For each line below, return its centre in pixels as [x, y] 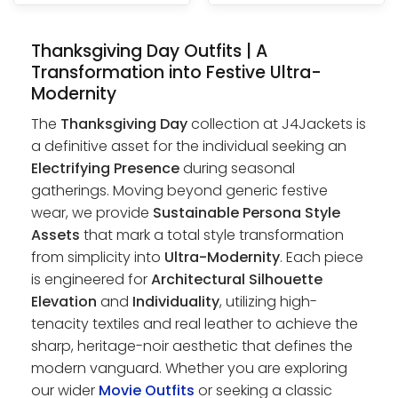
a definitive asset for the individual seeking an [189, 147]
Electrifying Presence [105, 169]
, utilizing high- [268, 302]
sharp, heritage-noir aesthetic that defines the [192, 346]
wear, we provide [92, 213]
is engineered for [91, 280]
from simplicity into [98, 258]
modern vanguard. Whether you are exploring [189, 369]
